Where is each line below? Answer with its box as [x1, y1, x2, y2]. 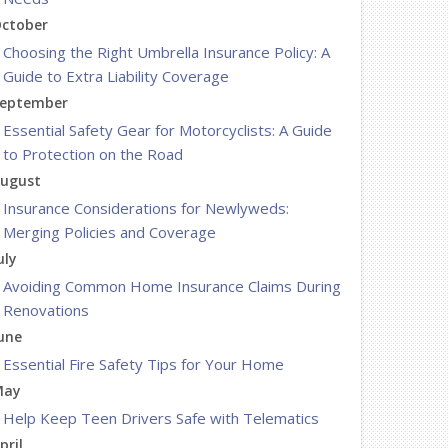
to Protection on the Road [3, 144, 183, 164]
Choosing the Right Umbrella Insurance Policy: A [3, 42, 330, 62]
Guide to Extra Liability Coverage [3, 66, 229, 86]
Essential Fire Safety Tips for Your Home [3, 354, 284, 374]
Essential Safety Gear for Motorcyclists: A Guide [3, 120, 332, 140]
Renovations [3, 300, 89, 320]
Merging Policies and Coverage [3, 222, 216, 242]
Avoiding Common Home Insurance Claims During [3, 276, 341, 296]
